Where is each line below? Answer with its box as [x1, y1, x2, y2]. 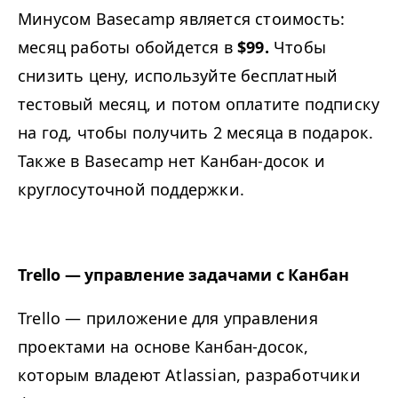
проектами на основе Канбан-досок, [18, 336, 309, 358]
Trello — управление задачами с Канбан [18, 264, 349, 286]
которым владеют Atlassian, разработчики [18, 364, 361, 386]
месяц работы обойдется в [18, 36, 237, 59]
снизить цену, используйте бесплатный [18, 65, 338, 87]
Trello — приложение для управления [18, 307, 318, 330]
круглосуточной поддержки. [18, 179, 244, 201]
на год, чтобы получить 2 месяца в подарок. [18, 122, 374, 144]
